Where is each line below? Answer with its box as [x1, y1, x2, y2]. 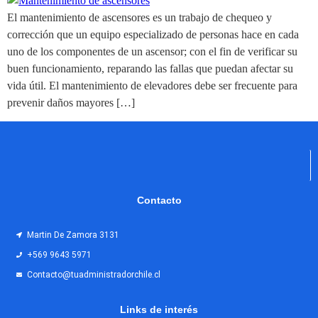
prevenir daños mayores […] [7, 96, 135, 109]
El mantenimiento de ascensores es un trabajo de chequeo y [7, 11, 272, 23]
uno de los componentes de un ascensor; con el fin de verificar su [7, 45, 297, 57]
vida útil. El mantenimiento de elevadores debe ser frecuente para [7, 79, 297, 92]
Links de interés [120, 303, 198, 315]
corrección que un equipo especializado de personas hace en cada [7, 28, 299, 40]
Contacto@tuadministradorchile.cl [26, 270, 160, 280]
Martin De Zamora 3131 [26, 230, 119, 240]
